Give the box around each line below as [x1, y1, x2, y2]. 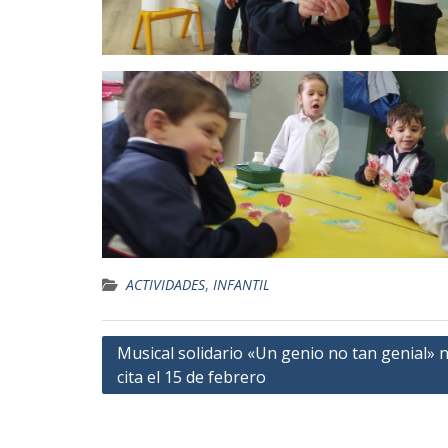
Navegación [101, 336, 216, 362]
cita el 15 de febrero [117, 365, 266, 388]
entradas [101, 396, 189, 422]
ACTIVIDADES [126, 274, 205, 294]
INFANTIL [213, 274, 270, 294]
